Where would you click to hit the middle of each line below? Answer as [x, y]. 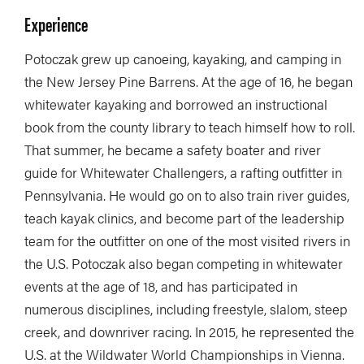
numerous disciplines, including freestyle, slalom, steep [186, 309]
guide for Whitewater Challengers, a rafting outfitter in [183, 172]
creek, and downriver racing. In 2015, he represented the [189, 331]
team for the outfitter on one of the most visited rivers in [187, 240]
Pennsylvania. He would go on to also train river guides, [187, 195]
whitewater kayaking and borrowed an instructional [176, 104]
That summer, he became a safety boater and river [173, 149]
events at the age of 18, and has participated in [161, 286]
